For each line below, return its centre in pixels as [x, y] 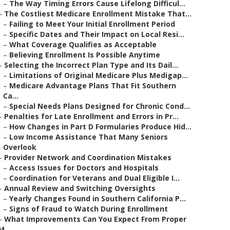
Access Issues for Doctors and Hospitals [84, 168]
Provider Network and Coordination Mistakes [88, 157]
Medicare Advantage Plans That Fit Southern [93, 85]
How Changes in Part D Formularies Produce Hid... [100, 127]
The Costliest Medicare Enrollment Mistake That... [98, 14]
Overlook [20, 147]
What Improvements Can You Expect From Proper [95, 219]
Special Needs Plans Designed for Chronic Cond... [100, 106]
